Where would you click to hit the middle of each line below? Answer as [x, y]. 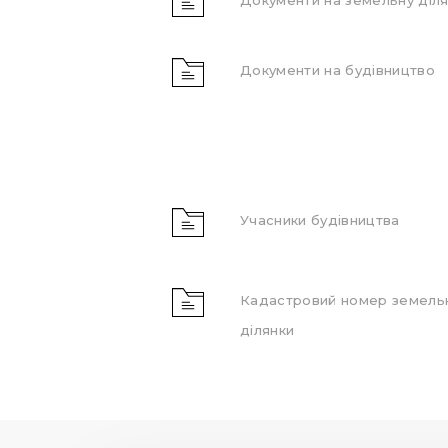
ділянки [267, 329]
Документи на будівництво [337, 69]
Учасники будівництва [320, 219]
